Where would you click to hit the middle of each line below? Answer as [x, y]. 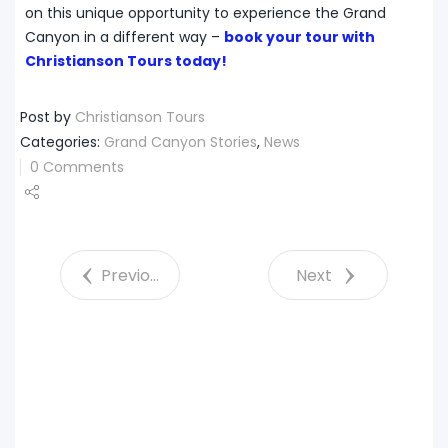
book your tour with [299, 37]
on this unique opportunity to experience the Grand [205, 13]
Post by [47, 116]
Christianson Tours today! [126, 61]
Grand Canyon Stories [180, 141]
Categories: [62, 141]
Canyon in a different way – [124, 37]
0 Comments [77, 166]
